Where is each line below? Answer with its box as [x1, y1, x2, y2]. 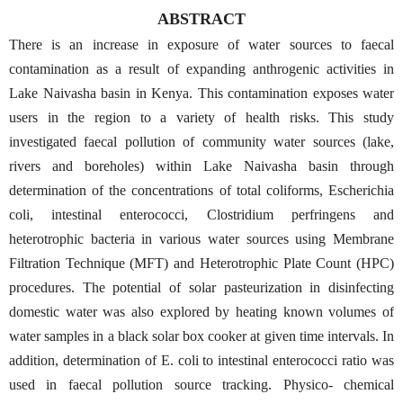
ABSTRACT [157, 9, 246, 28]
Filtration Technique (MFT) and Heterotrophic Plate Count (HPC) [9, 255, 394, 271]
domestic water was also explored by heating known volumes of [9, 303, 394, 319]
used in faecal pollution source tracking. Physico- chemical [9, 376, 394, 392]
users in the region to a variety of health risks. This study [9, 109, 394, 125]
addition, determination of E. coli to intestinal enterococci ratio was [9, 352, 394, 368]
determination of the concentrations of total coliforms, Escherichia [9, 182, 394, 198]
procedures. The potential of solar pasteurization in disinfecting [9, 279, 394, 295]
